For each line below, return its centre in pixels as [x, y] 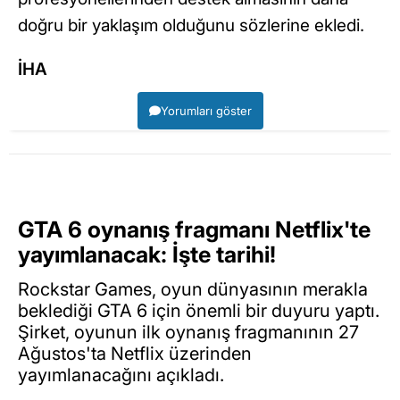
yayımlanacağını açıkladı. [121, 375]
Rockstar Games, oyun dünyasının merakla [193, 289]
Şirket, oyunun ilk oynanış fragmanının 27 [188, 332]
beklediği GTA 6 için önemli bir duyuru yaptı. [199, 310]
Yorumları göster [206, 111]
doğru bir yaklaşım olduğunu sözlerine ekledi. [191, 26]
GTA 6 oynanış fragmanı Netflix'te [194, 230]
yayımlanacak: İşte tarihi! [147, 255]
